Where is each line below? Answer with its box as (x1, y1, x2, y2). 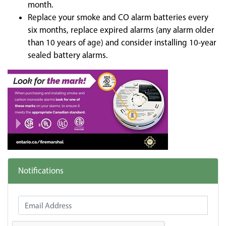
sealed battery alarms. (28, 50, 108, 60)
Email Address (18, 196, 69, 206)
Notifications (18, 165, 64, 176)
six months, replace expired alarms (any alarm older (28, 25, 214, 35)
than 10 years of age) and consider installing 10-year (28, 37, 216, 47)
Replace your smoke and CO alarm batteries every (28, 12, 208, 22)
